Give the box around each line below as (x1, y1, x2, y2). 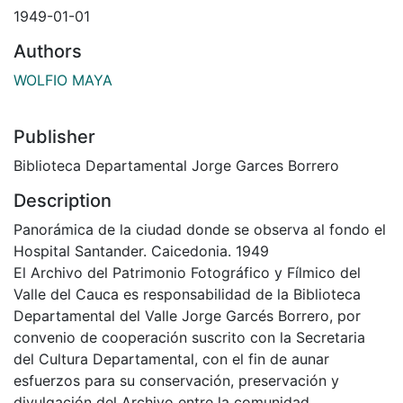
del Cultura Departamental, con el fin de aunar (13, 350, 329, 368)
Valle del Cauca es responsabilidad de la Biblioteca (13, 285, 361, 303)
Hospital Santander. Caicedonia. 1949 (13, 242, 269, 260)
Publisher (13, 126, 95, 148)
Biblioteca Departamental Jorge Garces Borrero (13, 157, 339, 175)
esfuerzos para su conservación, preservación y (13, 372, 339, 390)
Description (13, 190, 112, 211)
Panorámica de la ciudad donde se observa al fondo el (13, 220, 386, 238)
